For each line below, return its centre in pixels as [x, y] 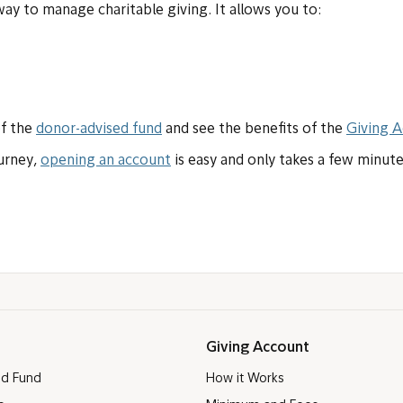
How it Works [245, 379]
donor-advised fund [99, 130]
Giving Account [257, 348]
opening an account [106, 161]
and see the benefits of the [254, 130]
